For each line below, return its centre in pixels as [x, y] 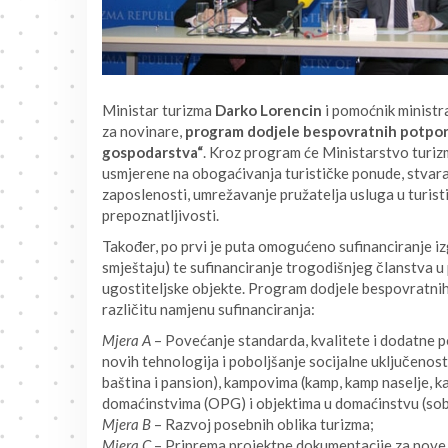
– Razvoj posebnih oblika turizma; [262, 424]
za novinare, [143, 131]
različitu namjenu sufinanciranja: [208, 309]
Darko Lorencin [268, 110]
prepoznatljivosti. [160, 215]
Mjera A [126, 340]
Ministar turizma [158, 110]
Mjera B [126, 424]
